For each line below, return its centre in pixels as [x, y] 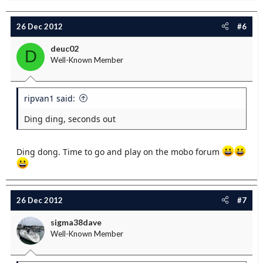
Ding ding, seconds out [70, 119]
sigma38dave [76, 222]
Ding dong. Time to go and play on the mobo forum [119, 151]
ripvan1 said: [50, 98]
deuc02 [65, 48]
